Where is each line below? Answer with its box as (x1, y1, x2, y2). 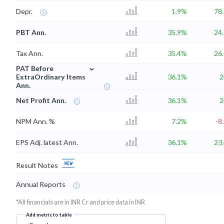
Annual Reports (16, 180, 65, 189)
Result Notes (16, 161, 58, 170)
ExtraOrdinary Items (16, 72, 85, 81)
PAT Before (16, 64, 53, 73)
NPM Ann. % (16, 117, 55, 126)
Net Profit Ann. (16, 96, 66, 105)
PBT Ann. (16, 28, 46, 37)
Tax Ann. (16, 49, 43, 58)
